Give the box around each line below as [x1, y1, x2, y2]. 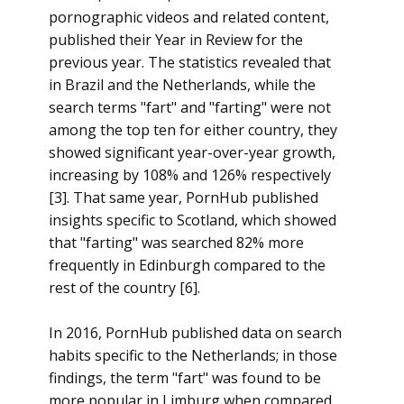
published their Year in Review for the [49, 30, 303, 50]
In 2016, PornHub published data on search [49, 323, 342, 343]
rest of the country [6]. [49, 278, 204, 298]
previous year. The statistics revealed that [49, 52, 331, 72]
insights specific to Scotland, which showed [49, 210, 336, 230]
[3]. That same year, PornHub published [49, 188, 318, 207]
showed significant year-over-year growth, [49, 142, 335, 162]
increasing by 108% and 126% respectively [49, 165, 331, 185]
